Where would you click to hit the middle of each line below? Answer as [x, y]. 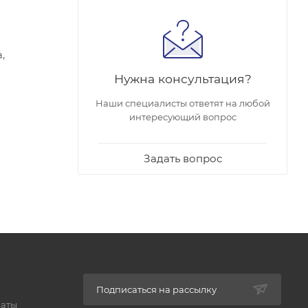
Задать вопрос [183, 158]
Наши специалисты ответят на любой [183, 103]
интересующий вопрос [183, 117]
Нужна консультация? [183, 78]
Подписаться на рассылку [156, 289]
